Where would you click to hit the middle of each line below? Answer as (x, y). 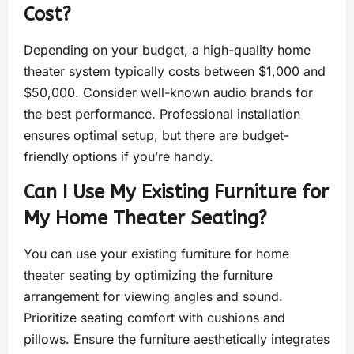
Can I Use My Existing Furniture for (176, 192)
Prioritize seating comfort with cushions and (154, 318)
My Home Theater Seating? (145, 218)
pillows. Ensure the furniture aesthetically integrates (177, 339)
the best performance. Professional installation (162, 114)
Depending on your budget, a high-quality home (167, 50)
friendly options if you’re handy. (119, 157)
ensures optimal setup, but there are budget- (156, 136)
